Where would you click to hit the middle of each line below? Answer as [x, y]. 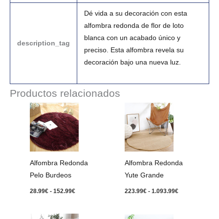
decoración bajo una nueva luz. [132, 62]
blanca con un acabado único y [132, 38]
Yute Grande [144, 175]
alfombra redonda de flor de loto [134, 25]
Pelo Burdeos [51, 175]
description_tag [44, 43]
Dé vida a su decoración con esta [135, 13]
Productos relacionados [65, 93]
